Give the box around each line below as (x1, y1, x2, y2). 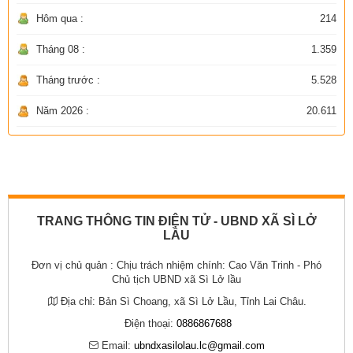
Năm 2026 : (36, 104, 89, 117)
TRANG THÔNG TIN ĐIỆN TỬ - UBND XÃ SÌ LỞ (36, 214, 317, 228)
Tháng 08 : (36, 43, 85, 55)
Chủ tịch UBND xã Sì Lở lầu (112, 273, 241, 285)
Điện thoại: (124, 317, 173, 329)
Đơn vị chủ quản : (32, 258, 117, 271)
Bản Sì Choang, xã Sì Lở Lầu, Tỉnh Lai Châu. (95, 295, 307, 307)
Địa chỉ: (60, 295, 95, 307)
